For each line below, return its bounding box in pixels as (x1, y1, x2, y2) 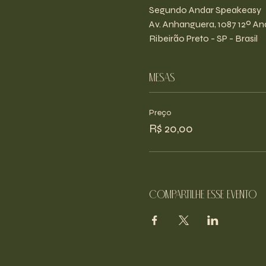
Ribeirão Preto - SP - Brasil (148, 32, 258, 44)
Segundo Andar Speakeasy (148, 4, 261, 15)
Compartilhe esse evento (148, 189, 256, 201)
